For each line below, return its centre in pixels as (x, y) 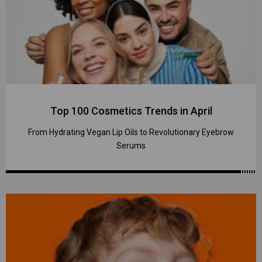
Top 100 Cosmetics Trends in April (131, 111)
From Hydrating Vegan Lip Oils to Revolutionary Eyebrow (131, 132)
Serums (131, 146)
